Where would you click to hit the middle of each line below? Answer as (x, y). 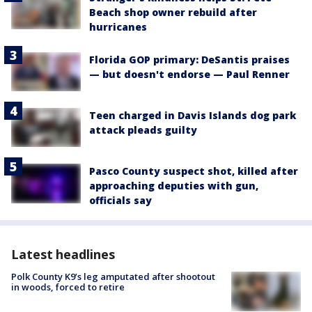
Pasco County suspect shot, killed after (194, 171)
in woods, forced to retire (68, 287)
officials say (120, 201)
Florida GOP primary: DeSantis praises (189, 59)
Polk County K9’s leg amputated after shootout (113, 277)
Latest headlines (63, 255)
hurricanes (118, 26)
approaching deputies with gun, (174, 186)
